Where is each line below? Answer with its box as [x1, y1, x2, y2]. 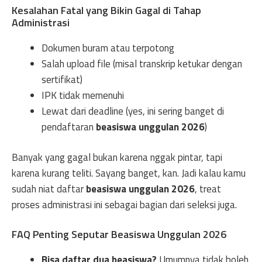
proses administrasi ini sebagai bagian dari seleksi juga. [12, 197, 237, 212]
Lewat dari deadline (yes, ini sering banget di [42, 103, 224, 119]
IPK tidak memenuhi [42, 87, 124, 103]
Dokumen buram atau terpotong [42, 40, 174, 56]
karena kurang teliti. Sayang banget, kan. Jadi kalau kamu [12, 166, 246, 181]
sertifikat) [42, 71, 82, 87]
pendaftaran [42, 119, 96, 135]
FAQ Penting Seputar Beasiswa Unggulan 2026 [12, 226, 226, 242]
